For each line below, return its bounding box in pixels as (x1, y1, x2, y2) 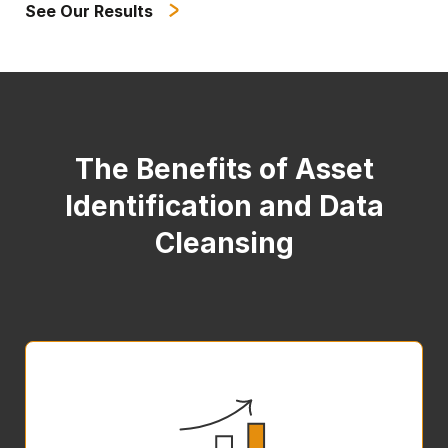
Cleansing (154, 225, 294, 260)
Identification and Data (64, 188, 384, 223)
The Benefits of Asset (74, 151, 374, 186)
